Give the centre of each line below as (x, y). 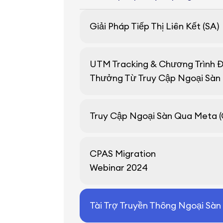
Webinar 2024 (119, 167)
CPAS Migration (123, 154)
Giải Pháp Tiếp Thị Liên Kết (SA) (154, 26)
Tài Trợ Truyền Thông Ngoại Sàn (155, 205)
